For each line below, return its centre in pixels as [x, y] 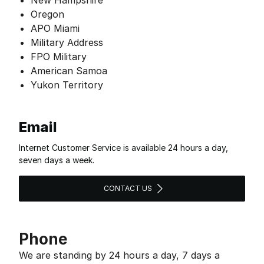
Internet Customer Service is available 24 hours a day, [123, 148]
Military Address [67, 42]
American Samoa [69, 71]
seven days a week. [57, 160]
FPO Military [59, 57]
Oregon [47, 14]
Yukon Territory [67, 85]
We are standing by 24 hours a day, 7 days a [119, 255]
